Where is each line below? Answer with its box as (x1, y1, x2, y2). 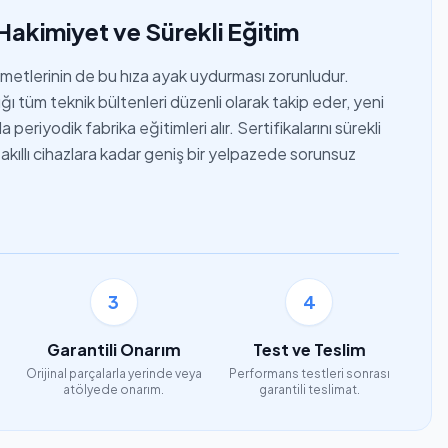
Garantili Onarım (46, 339, 181, 360)
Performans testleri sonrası (228, 366, 390, 381)
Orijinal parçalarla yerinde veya (25, 366, 202, 381)
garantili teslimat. (258, 382, 360, 397)
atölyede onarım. (63, 382, 165, 397)
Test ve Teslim (252, 339, 366, 360)
